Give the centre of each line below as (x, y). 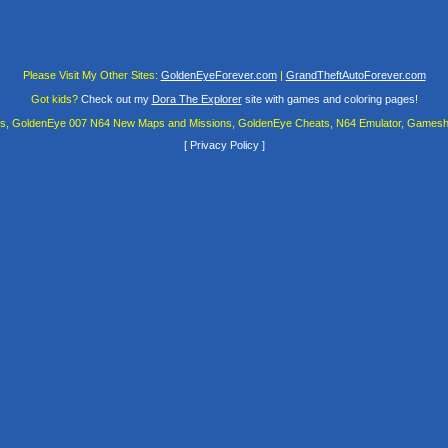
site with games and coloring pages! (329, 98)
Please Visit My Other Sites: (90, 74)
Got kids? (54, 98)
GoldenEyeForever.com (218, 74)
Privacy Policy (224, 145)
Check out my (114, 98)
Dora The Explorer (196, 98)
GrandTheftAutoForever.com (355, 74)
